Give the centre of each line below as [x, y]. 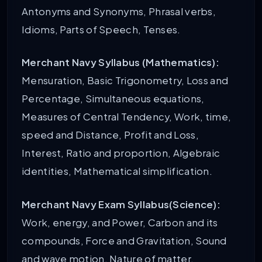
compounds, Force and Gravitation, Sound [124, 240]
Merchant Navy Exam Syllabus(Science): [121, 204]
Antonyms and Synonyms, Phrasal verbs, [119, 11]
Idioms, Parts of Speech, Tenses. [101, 29]
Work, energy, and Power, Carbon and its [120, 222]
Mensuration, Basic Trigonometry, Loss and [125, 81]
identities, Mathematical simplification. [117, 171]
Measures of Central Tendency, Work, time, [127, 117]
